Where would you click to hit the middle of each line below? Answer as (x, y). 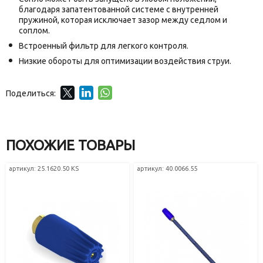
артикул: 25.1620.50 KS (44, 169)
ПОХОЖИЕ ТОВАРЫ (70, 146)
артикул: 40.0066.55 (167, 169)
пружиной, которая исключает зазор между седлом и (123, 20)
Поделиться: (31, 94)
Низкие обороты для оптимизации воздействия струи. (125, 61)
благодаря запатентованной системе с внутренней (119, 10)
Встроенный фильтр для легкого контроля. (104, 46)
